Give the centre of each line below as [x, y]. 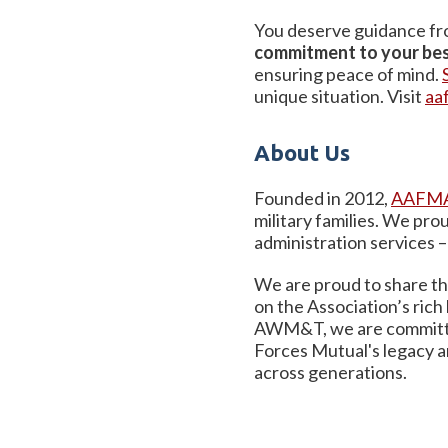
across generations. [330, 371]
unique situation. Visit [339, 95]
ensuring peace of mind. [348, 73]
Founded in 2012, [321, 197]
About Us [302, 152]
